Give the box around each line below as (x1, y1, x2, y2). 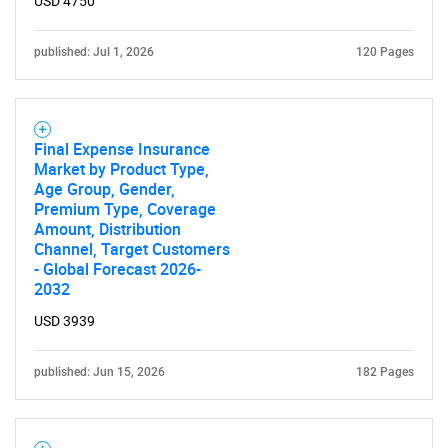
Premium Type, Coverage (34, 198, 216, 220)
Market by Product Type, (34, 158, 209, 180)
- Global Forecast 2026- (34, 258, 201, 280)
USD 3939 (34, 313, 95, 329)
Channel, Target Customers (34, 238, 230, 260)
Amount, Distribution (34, 218, 181, 240)
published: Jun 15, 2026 (34, 365, 165, 379)
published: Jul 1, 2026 (34, 45, 154, 59)
